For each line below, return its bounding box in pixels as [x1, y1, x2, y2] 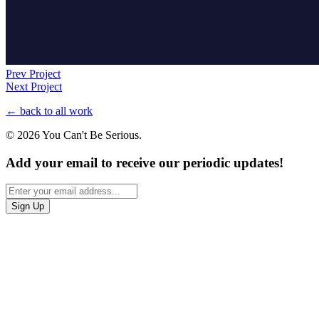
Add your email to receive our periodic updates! [6, 155, 283, 170]
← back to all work [6, 104, 93, 117]
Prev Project [6, 67, 61, 80]
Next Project [6, 80, 62, 93]
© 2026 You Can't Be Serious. [6, 128, 142, 141]
